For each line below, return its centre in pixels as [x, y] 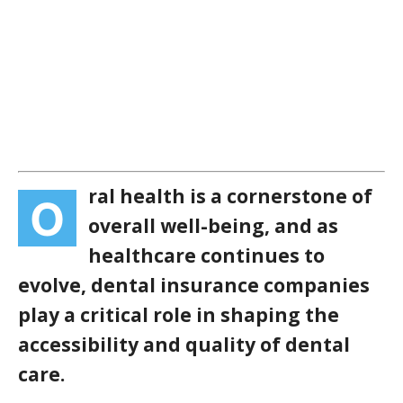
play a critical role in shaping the [179, 315]
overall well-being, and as [213, 226]
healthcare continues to [206, 256]
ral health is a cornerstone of [230, 197]
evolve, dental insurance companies [194, 286]
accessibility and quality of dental [184, 345]
